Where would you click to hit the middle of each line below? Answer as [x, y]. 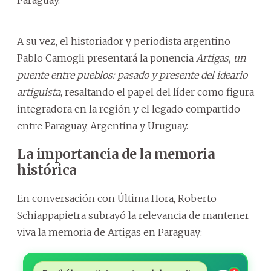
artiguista [39, 92]
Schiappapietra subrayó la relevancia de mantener [133, 215]
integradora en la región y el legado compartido [129, 109]
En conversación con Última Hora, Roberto [117, 198]
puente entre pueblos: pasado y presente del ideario [132, 75]
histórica [47, 170]
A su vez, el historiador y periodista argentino [124, 41]
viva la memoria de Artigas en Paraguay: [109, 232]
